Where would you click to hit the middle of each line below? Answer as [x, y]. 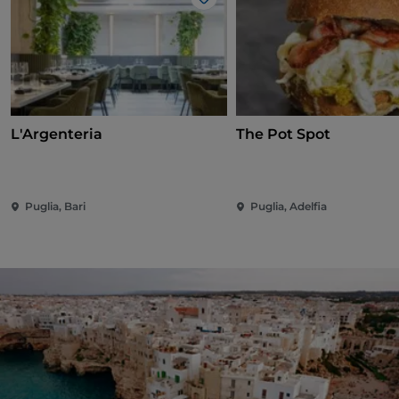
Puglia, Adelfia [289, 207]
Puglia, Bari [55, 207]
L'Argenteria [57, 134]
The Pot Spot [284, 134]
